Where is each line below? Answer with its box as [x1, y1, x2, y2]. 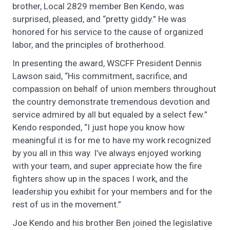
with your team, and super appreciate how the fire [12, 160, 202, 171]
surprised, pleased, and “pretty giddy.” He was [12, 13, 186, 24]
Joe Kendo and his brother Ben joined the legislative [12, 217, 212, 228]
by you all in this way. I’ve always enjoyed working [12, 147, 201, 158]
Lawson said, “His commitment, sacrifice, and [12, 70, 187, 81]
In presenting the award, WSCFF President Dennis [12, 57, 202, 68]
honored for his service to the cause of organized [12, 26, 203, 37]
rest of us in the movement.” [12, 199, 121, 209]
